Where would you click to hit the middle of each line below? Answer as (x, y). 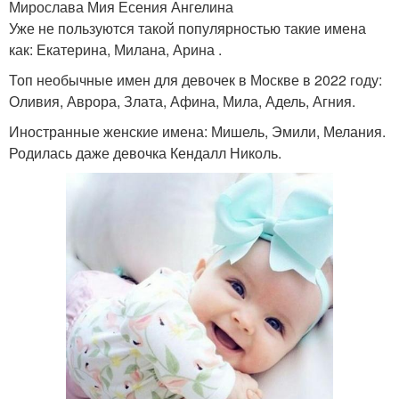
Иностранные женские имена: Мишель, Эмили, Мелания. (197, 132)
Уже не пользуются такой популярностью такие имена (187, 28)
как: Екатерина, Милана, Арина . (115, 50)
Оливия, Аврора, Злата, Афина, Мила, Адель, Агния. (182, 102)
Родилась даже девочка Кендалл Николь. (145, 153)
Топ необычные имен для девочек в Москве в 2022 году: (195, 80)
